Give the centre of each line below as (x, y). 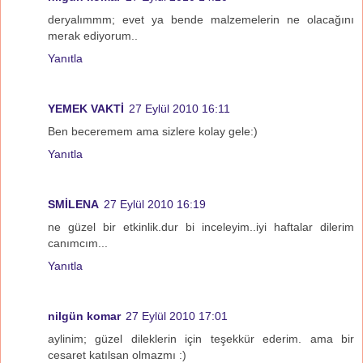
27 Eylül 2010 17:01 (177, 316)
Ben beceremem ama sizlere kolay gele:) (153, 131)
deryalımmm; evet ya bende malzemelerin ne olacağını (201, 19)
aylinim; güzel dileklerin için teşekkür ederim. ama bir (201, 338)
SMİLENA (73, 204)
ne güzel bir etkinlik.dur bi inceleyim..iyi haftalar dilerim (201, 226)
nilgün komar (84, 316)
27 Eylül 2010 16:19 (155, 204)
